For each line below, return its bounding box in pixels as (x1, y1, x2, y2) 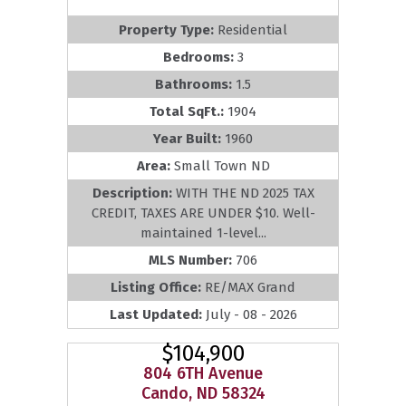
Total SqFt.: (150, 103, 227, 121)
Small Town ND (173, 158, 270, 175)
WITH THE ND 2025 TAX (175, 185, 314, 202)
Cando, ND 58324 (140, 383, 266, 404)
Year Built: (153, 130, 225, 148)
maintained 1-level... (140, 225, 266, 242)
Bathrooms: (155, 76, 236, 93)
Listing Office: (111, 279, 205, 296)
